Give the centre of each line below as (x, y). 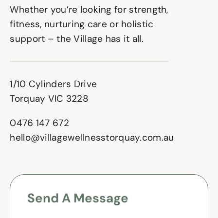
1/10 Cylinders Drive (54, 84)
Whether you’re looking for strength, (89, 9)
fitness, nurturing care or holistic (82, 24)
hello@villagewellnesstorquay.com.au (92, 137)
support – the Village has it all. (77, 38)
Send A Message (78, 198)
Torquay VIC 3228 (49, 98)
